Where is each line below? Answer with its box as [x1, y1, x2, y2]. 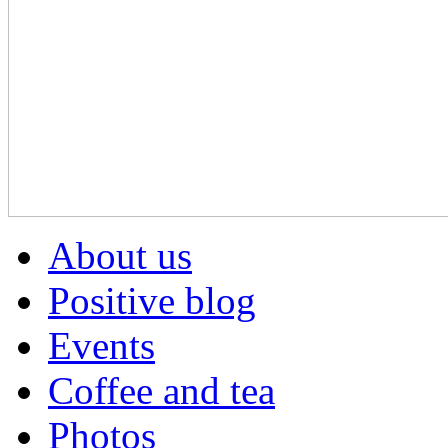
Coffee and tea [48, 368, 275, 412]
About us [48, 233, 192, 277]
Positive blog [48, 278, 256, 322]
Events [48, 323, 155, 367]
